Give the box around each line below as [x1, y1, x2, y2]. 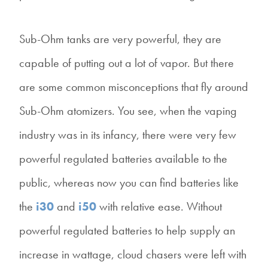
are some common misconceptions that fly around [19, 78, 248, 95]
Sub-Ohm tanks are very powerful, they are [19, 31, 221, 47]
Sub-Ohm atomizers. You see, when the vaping [19, 102, 237, 118]
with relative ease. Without [96, 198, 222, 214]
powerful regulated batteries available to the [19, 150, 227, 166]
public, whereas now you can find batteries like [19, 174, 239, 190]
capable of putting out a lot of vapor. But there [19, 54, 234, 71]
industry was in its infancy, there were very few [19, 126, 236, 142]
